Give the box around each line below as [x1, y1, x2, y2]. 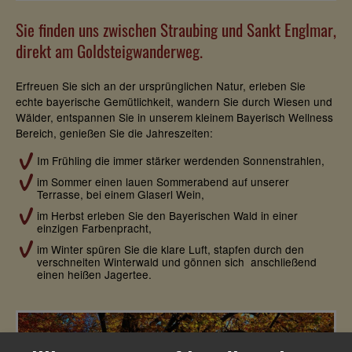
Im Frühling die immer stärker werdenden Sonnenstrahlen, [36, 152, 324, 169]
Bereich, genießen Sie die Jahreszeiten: [16, 124, 213, 141]
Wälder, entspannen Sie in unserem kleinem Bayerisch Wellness [16, 108, 333, 125]
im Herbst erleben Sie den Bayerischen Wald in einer [36, 207, 298, 224]
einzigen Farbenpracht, [36, 220, 152, 236]
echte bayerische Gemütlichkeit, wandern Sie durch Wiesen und [16, 93, 332, 109]
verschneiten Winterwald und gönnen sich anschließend [36, 253, 317, 269]
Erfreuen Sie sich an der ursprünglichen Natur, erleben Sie [16, 77, 306, 93]
